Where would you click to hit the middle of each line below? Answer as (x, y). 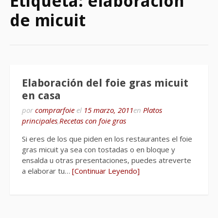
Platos (153, 110)
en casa (41, 96)
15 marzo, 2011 (109, 110)
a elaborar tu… (47, 171)
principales (40, 121)
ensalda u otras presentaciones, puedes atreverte (107, 160)
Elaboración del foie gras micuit (105, 83)
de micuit (48, 20)
